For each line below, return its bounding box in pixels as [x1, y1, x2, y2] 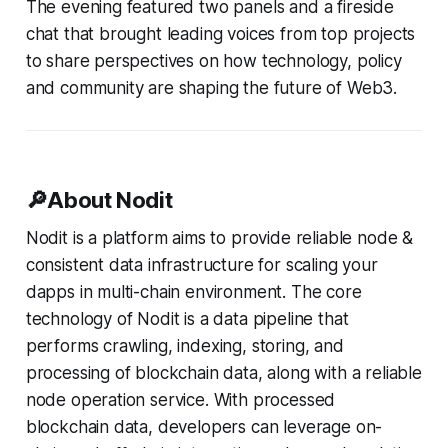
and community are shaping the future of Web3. [25, 77, 398, 98]
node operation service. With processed [25, 389, 336, 410]
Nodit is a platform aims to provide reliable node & [25, 227, 414, 248]
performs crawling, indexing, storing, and [25, 335, 344, 356]
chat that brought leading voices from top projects [25, 23, 416, 44]
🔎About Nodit [25, 186, 173, 213]
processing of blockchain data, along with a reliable [25, 362, 422, 383]
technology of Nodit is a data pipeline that [25, 308, 349, 329]
